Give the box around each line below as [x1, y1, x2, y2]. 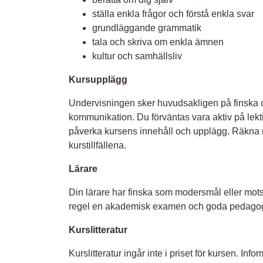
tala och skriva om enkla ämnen [92, 37, 224, 48]
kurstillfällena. [69, 140, 126, 151]
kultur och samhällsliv [92, 51, 182, 62]
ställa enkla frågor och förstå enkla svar [92, 9, 254, 19]
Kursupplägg [69, 75, 127, 85]
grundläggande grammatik [92, 23, 201, 33]
